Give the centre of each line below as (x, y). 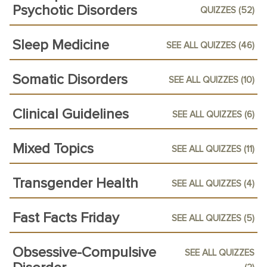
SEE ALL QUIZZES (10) (212, 80)
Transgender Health (75, 184)
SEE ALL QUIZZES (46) (210, 45)
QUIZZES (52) (227, 10)
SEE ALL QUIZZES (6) (213, 114)
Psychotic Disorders (75, 11)
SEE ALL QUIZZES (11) (213, 149)
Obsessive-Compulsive (84, 253)
